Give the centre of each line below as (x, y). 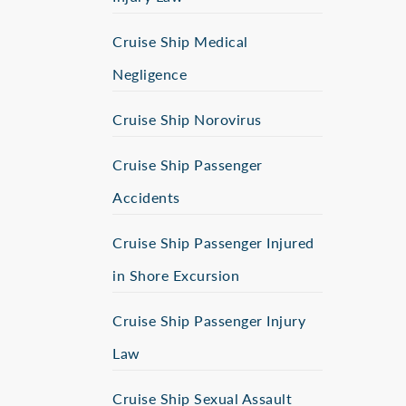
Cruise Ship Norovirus (187, 119)
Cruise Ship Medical (180, 41)
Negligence (150, 74)
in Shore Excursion (176, 275)
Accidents (146, 197)
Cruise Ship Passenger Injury (209, 320)
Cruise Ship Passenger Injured (213, 242)
